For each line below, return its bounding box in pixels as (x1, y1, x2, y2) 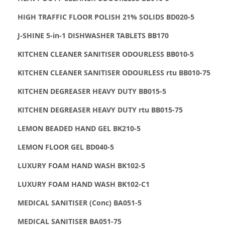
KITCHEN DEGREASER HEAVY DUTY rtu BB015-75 (18, 104, 183, 115)
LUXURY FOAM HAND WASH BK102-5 (18, 160, 145, 170)
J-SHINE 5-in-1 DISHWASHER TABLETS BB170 (18, 30, 169, 40)
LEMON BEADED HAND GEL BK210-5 (18, 123, 141, 133)
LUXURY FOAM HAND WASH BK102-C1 (18, 179, 150, 189)
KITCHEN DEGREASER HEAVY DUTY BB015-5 (18, 86, 166, 96)
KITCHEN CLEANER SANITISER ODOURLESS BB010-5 (18, 49, 194, 59)
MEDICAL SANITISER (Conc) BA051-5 (18, 197, 142, 207)
